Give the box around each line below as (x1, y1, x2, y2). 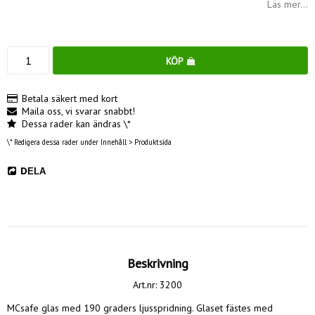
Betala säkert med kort (22, 91, 117, 105)
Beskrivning (127, 255, 188, 271)
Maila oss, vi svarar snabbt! (22, 104, 135, 117)
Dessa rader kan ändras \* (22, 117, 131, 130)
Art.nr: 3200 (133, 278, 182, 291)
